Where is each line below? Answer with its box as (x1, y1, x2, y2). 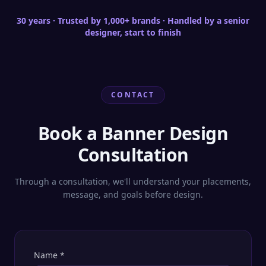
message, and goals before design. (63, 189, 203, 200)
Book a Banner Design (38, 121, 228, 145)
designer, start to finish (85, 27, 181, 38)
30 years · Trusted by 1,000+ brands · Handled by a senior (17, 15, 249, 26)
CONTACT (111, 90, 155, 100)
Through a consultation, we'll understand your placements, (15, 176, 251, 187)
